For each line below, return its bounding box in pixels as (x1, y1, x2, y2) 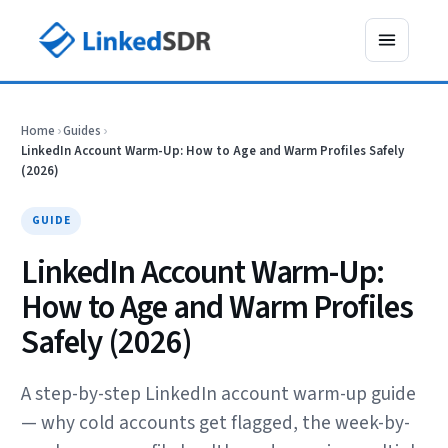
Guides (63, 122, 102, 140)
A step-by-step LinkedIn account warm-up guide (21, 380, 417, 408)
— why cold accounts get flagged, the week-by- (21, 409, 411, 437)
